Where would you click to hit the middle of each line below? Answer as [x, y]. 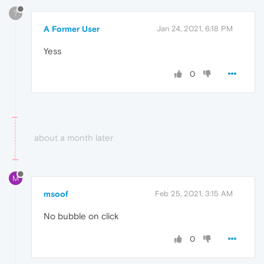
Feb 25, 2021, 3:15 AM [194, 193]
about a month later [74, 137]
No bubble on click [81, 216]
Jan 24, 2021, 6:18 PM [195, 28]
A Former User [72, 29]
